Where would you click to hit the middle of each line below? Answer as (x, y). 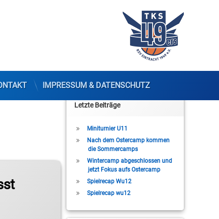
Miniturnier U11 (107, 129)
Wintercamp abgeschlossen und (129, 161)
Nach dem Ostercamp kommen (128, 141)
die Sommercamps (113, 149)
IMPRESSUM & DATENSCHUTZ (96, 85)
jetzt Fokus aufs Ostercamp (124, 170)
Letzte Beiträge (97, 105)
